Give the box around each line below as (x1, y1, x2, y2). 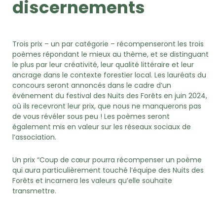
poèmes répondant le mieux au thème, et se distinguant (12, 49, 209, 60)
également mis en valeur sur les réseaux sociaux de (12, 122, 191, 132)
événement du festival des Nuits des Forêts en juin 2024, (12, 91, 207, 101)
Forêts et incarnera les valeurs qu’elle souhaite (12, 175, 172, 185)
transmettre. (12, 185, 58, 196)
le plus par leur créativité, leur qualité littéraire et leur (12, 60, 194, 70)
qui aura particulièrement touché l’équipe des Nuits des (12, 165, 204, 175)
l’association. (12, 132, 58, 143)
